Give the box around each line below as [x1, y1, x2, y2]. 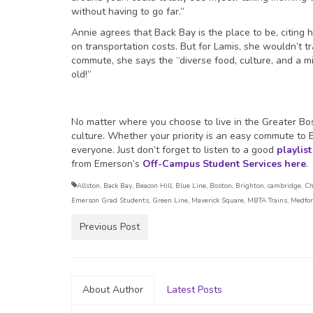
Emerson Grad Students [71, 196, 149, 206]
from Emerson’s [71, 157, 143, 171]
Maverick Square [191, 196, 244, 206]
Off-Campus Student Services [143, 157, 282, 171]
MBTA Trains [247, 196, 287, 206]
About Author [82, 283, 143, 297]
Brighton [235, 181, 264, 191]
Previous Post [80, 220, 140, 234]
